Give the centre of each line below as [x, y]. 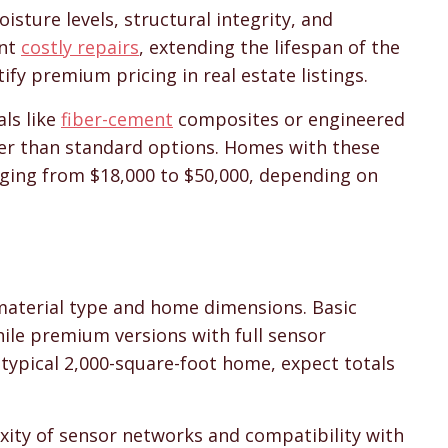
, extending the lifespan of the [269, 47]
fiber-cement [117, 119]
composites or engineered [289, 119]
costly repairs [80, 47]
